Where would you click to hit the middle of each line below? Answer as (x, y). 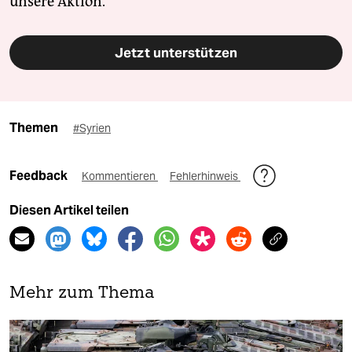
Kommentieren (120, 176)
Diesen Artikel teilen (69, 211)
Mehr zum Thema (82, 294)
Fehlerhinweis (205, 176)
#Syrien (92, 128)
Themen (34, 128)
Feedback (40, 176)
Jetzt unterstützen (176, 53)
